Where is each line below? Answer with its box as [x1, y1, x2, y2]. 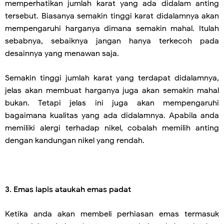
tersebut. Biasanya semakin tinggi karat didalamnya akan [5, 11, 219, 21]
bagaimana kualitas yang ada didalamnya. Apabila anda [5, 110, 219, 120]
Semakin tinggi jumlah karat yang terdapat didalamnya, [5, 73, 219, 83]
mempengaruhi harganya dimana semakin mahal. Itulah [5, 23, 219, 33]
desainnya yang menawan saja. [5, 48, 119, 58]
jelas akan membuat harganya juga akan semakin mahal [5, 85, 219, 95]
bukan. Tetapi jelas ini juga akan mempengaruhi [5, 98, 219, 108]
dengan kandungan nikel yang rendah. [5, 135, 144, 145]
